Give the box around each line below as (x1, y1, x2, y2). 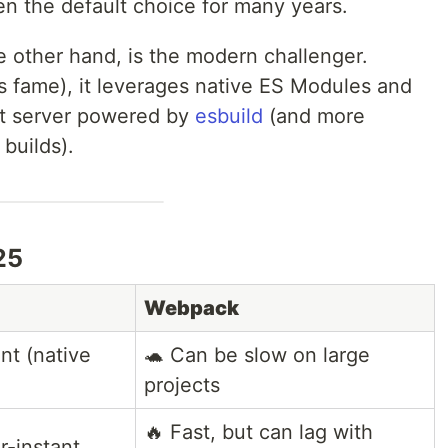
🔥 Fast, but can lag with (144, 420, 373, 445)
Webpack (144, 296, 239, 321)
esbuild (195, 104, 263, 129)
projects (144, 373, 220, 398)
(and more (263, 104, 365, 129)
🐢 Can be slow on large (144, 343, 370, 368)
